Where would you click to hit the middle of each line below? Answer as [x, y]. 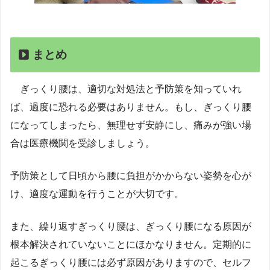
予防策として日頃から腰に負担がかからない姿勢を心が [131, 176]
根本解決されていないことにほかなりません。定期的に [131, 245]
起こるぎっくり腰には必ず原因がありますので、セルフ [131, 263]
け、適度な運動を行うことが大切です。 [97, 194]
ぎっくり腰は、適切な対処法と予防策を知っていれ [126, 89]
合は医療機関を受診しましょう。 [83, 143]
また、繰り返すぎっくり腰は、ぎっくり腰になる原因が [131, 227]
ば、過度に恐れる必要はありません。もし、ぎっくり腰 [131, 107]
